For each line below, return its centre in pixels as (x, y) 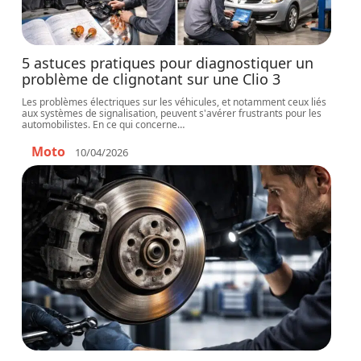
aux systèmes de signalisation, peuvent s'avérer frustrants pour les (172, 113)
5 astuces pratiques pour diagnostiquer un (168, 63)
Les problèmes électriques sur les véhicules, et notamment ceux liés (174, 102)
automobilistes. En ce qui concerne (100, 124)
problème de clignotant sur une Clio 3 (151, 79)
